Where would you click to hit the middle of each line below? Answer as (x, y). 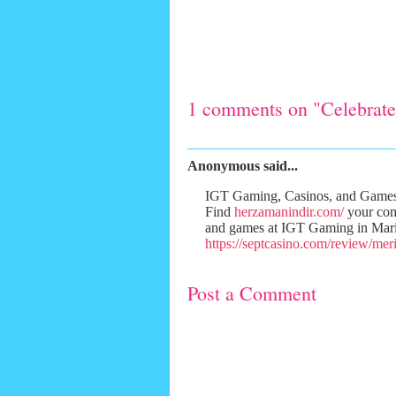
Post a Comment (252, 293)
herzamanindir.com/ (289, 211)
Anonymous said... (243, 165)
